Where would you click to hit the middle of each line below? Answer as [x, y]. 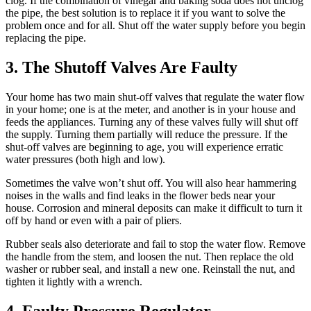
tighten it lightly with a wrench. [74, 282]
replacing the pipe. [46, 38]
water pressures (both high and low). [85, 160]
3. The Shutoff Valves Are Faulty [121, 68]
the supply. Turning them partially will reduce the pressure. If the [146, 135]
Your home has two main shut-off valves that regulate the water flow [155, 97]
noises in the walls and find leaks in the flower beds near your [140, 196]
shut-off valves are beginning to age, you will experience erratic [144, 147]
